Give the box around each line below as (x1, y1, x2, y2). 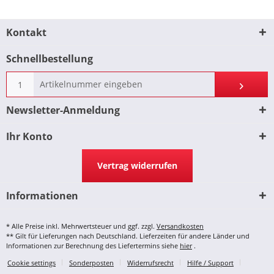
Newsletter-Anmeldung (6, 103, 120, 117)
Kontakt (6, 25, 46, 39)
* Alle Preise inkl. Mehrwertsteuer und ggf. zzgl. (6, 221, 157, 231)
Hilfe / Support (187, 257, 234, 267)
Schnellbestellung (6, 51, 93, 65)
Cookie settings (7, 257, 56, 267)
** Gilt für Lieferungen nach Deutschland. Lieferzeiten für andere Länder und (6, 231, 250, 240)
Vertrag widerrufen (97, 159, 177, 171)
